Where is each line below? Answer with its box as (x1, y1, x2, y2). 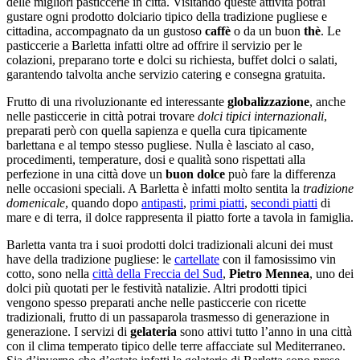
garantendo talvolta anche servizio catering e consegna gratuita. (6, 67, 325, 82)
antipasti (141, 196, 183, 211)
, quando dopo (65, 196, 141, 211)
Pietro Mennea (229, 267, 309, 281)
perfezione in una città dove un (6, 167, 166, 182)
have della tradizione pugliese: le (6, 252, 174, 267)
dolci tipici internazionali (198, 109, 324, 124)
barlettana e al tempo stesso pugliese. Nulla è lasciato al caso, (6, 138, 314, 153)
